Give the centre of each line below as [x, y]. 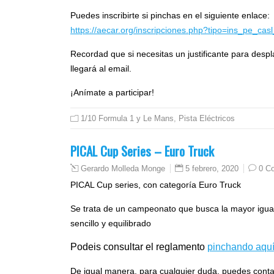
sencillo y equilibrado [111, 224]
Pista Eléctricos [207, 119]
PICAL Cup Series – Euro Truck [142, 151]
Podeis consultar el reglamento [139, 247]
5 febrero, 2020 [212, 169]
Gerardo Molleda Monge [123, 169]
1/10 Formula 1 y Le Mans [127, 119]
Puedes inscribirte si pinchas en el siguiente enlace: [170, 16]
